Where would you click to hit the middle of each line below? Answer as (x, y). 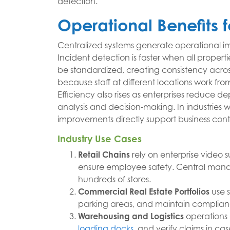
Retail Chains (104, 155)
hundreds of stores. (114, 179)
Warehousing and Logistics (131, 216)
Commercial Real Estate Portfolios (144, 192)
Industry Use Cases (100, 139)
